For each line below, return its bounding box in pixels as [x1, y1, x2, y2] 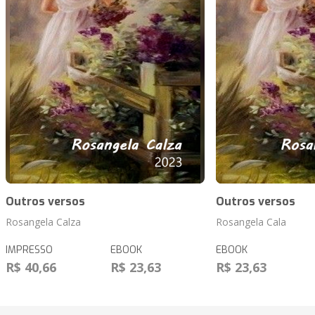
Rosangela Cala [215, 215, 286, 229]
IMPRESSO [6, 243, 53, 257]
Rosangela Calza [6, 215, 81, 229]
